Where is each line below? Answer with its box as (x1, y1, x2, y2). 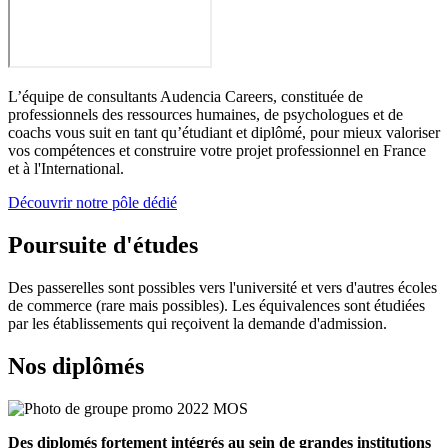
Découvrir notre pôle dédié (8, 193, 177, 211)
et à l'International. (8, 159, 124, 177)
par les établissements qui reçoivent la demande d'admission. (8, 314, 387, 332)
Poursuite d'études (8, 231, 198, 258)
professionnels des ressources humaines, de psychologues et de (8, 105, 403, 123)
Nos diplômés (8, 352, 144, 379)
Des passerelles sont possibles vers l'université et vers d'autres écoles (8, 278, 437, 296)
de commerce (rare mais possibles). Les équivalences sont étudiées (8, 296, 425, 314)
